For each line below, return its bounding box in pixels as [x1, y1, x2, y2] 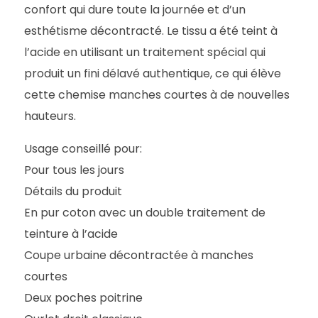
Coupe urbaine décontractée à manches [24, 246, 254, 263]
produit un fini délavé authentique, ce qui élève [24, 65, 282, 82]
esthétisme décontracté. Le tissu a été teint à [24, 22, 278, 39]
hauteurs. [24, 107, 77, 124]
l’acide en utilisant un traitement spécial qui [24, 43, 266, 60]
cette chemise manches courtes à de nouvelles [24, 86, 290, 103]
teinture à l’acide [24, 225, 119, 242]
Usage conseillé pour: [24, 140, 143, 157]
